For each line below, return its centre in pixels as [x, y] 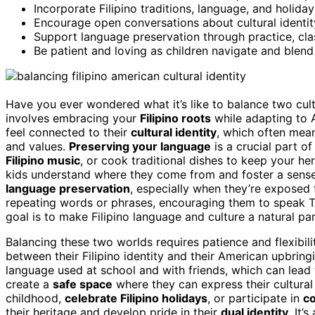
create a [29, 284]
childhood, [35, 298]
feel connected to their [68, 132]
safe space [83, 284]
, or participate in [255, 298]
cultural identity [174, 132]
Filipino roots [175, 118]
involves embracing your [73, 118]
